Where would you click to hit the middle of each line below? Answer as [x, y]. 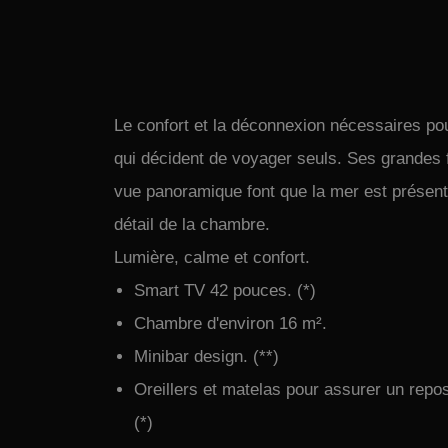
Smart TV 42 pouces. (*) [225, 290]
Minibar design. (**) [206, 356]
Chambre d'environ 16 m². [230, 323]
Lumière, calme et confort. [214, 257]
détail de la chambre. [194, 224]
